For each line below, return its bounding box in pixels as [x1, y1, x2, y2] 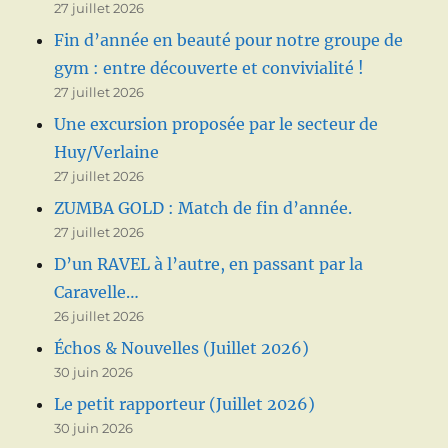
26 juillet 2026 [54, 308, 145, 325]
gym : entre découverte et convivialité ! [54, 58, 365, 79]
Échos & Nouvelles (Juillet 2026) [54, 338, 310, 359]
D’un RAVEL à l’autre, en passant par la [54, 254, 364, 275]
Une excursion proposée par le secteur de [54, 114, 379, 135]
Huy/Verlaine [54, 142, 160, 163]
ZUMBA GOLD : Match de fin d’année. [54, 198, 353, 219]
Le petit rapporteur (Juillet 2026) [54, 394, 316, 415]
